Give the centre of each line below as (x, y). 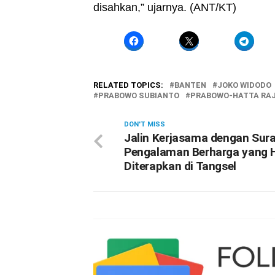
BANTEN (190, 85)
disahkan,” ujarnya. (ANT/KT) (165, 7)
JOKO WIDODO (244, 85)
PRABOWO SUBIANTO (139, 95)
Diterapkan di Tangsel (180, 166)
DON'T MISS (145, 124)
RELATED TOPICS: (128, 85)
